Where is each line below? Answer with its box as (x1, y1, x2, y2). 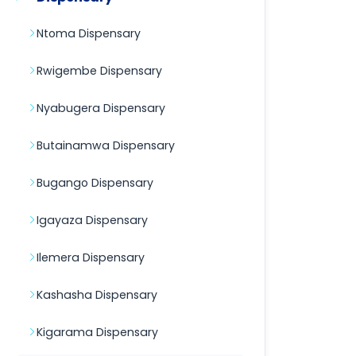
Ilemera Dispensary (37, 250, 145, 265)
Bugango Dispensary (37, 175, 153, 191)
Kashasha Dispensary (37, 287, 157, 303)
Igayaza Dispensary (37, 212, 148, 228)
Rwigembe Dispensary (37, 63, 162, 79)
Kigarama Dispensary (37, 324, 158, 340)
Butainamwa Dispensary (37, 137, 175, 153)
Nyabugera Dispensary (37, 100, 165, 116)
